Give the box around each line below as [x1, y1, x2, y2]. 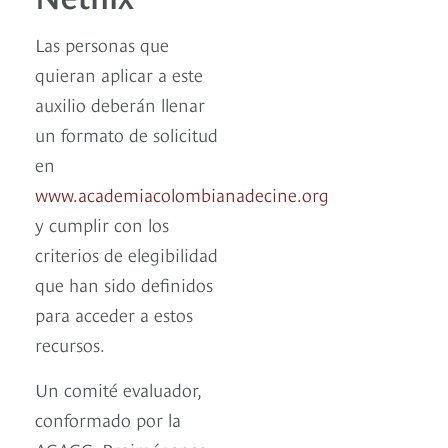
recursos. [35, 331, 105, 357]
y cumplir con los [35, 211, 169, 237]
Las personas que [35, 31, 169, 57]
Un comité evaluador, [35, 376, 201, 402]
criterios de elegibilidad [35, 241, 218, 267]
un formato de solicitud [35, 121, 218, 147]
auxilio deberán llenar [35, 91, 205, 117]
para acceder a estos [35, 301, 193, 327]
